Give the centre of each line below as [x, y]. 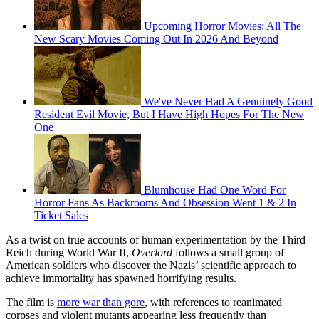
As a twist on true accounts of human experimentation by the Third [156, 239]
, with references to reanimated [213, 302]
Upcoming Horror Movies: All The [223, 26]
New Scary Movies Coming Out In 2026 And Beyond [156, 38]
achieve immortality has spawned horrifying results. [121, 278]
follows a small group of [228, 252]
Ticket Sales [61, 215]
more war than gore [101, 302]
